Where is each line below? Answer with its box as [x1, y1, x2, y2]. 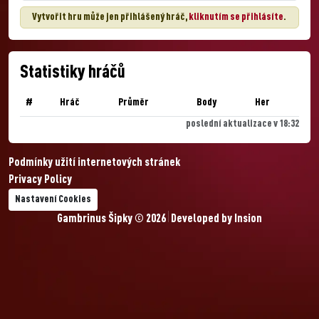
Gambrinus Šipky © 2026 [57, 214, 168, 225]
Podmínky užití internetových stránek [9, 157, 180, 169]
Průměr [118, 98, 149, 108]
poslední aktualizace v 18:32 [186, 119, 299, 129]
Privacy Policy [9, 174, 72, 186]
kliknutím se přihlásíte [189, 12, 283, 22]
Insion [234, 214, 262, 225]
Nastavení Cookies [15, 194, 91, 204]
